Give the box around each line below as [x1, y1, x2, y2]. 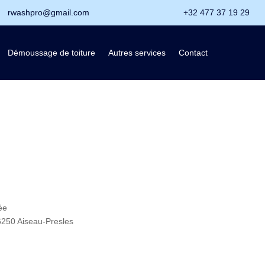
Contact [179, 48, 208, 57]
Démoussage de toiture [8, 48, 96, 57]
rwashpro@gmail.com [8, 8, 90, 17]
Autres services [108, 48, 166, 57]
